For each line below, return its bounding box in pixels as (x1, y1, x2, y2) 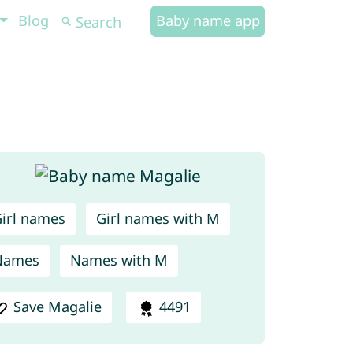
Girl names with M (95, 209, 220, 229)
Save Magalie (13, 297, 102, 317)
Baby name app (155, 11, 260, 30)
